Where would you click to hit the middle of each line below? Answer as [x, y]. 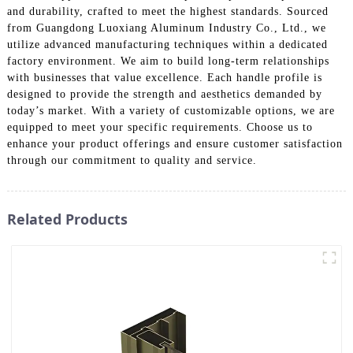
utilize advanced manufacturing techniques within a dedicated [167, 44]
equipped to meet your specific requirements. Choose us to [160, 127]
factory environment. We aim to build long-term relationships [168, 61]
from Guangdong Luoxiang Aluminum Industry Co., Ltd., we [166, 28]
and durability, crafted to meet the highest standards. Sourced [167, 11]
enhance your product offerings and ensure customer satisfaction [175, 143]
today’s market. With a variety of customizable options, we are [171, 110]
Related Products [67, 219]
